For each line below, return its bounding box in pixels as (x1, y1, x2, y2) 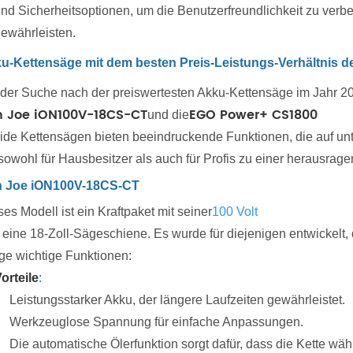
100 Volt (212, 204, 258, 218)
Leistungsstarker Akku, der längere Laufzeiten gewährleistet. (9, 292, 345, 307)
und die (147, 107, 189, 121)
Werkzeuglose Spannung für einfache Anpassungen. (9, 314, 303, 329)
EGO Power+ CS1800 (189, 104, 318, 125)
